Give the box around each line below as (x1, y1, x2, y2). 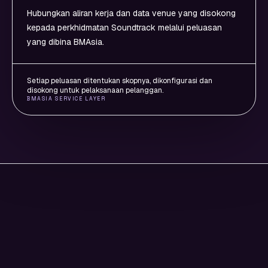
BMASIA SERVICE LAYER (27, 95, 106, 103)
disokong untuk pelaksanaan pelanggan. (27, 86, 163, 96)
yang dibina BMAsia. (27, 36, 104, 48)
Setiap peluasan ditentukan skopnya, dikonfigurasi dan (27, 76, 212, 86)
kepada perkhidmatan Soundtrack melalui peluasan (27, 22, 222, 33)
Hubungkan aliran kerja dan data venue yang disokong (27, 8, 236, 19)
